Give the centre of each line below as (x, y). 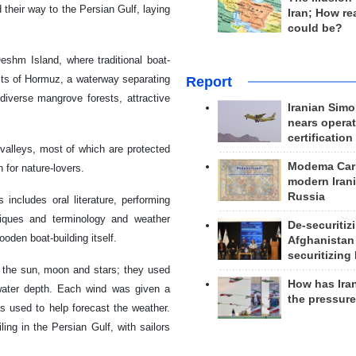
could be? (315, 28)
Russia (306, 196)
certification (320, 137)
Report (209, 81)
